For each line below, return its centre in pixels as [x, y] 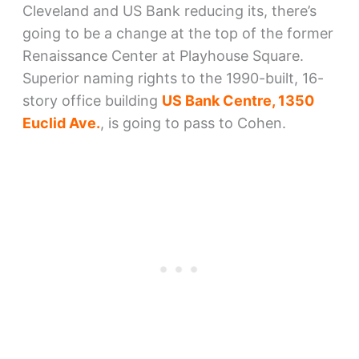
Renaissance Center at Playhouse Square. [163, 56]
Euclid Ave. [61, 123]
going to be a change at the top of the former [177, 33]
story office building [92, 101]
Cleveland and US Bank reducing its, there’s [169, 11]
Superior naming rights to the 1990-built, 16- [173, 78]
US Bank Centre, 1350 [238, 101]
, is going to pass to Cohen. [193, 123]
